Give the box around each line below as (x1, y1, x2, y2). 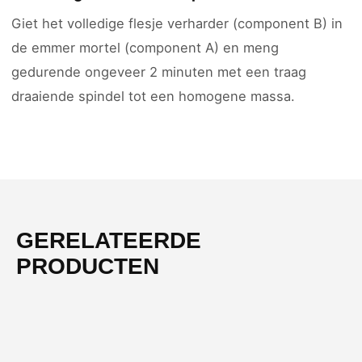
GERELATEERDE (16, 228, 201, 253)
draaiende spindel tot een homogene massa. (11, 88, 295, 104)
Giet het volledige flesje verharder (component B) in (11, 15, 343, 32)
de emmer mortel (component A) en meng (11, 40, 279, 56)
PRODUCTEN (16, 254, 159, 279)
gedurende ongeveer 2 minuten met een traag (11, 64, 306, 80)
